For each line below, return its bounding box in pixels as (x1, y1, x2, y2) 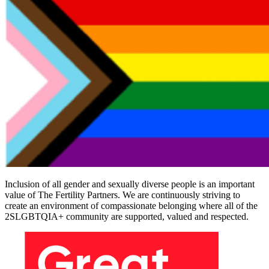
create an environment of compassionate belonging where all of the (5, 200, 258, 211)
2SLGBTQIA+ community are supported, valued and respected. (5, 211, 249, 222)
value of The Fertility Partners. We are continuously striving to (5, 189, 240, 200)
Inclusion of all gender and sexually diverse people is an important (5, 178, 255, 189)
